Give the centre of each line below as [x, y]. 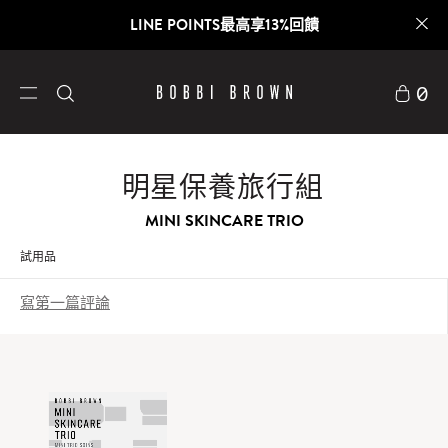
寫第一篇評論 [65, 302]
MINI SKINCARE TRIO [224, 220]
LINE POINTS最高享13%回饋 [224, 24]
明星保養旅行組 [222, 186]
